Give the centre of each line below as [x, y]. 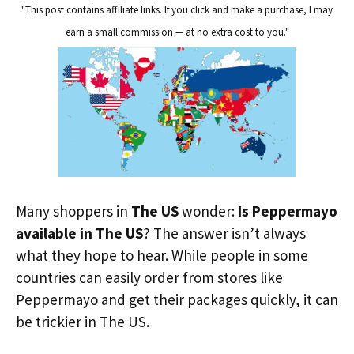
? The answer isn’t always [224, 233]
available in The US [79, 233]
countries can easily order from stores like [149, 277]
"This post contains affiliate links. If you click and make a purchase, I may [177, 10]
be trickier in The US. [83, 321]
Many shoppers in [73, 211]
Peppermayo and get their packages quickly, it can [177, 299]
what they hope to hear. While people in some [162, 255]
